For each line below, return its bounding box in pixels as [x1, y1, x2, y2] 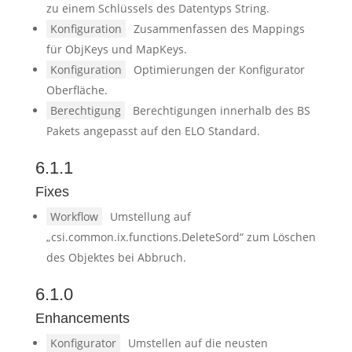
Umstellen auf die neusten [127, 335, 268, 350]
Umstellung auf [109, 209, 191, 224]
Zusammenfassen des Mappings [133, 21, 305, 36]
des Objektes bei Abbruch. [46, 250, 186, 265]
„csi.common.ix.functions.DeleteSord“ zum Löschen [46, 229, 316, 244]
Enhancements [35, 310, 130, 326]
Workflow [49, 209, 98, 224]
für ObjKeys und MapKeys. [46, 42, 187, 57]
